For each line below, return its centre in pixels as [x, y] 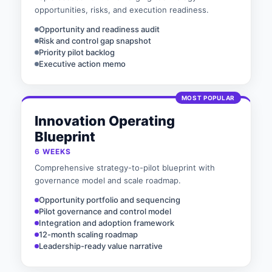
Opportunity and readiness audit [99, 29]
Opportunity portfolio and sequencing [110, 200]
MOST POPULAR [208, 98]
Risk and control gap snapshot [95, 41]
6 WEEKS [53, 151]
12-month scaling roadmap [88, 234]
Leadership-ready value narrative [101, 246]
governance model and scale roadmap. [108, 180]
